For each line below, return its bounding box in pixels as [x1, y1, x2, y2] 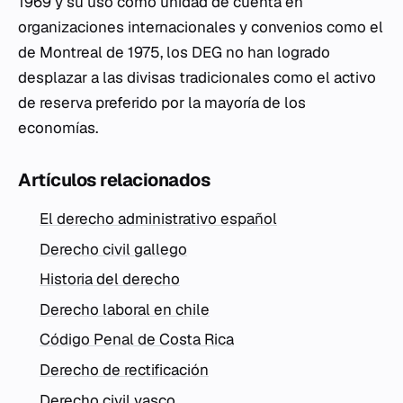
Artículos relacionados [18, 168, 210, 192]
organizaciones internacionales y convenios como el [18, 17, 383, 37]
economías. [18, 118, 98, 138]
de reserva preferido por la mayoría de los [18, 93, 306, 112]
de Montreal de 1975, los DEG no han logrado [18, 42, 330, 62]
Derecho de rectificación [40, 359, 209, 380]
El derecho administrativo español [40, 209, 277, 228]
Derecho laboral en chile [40, 299, 210, 319]
